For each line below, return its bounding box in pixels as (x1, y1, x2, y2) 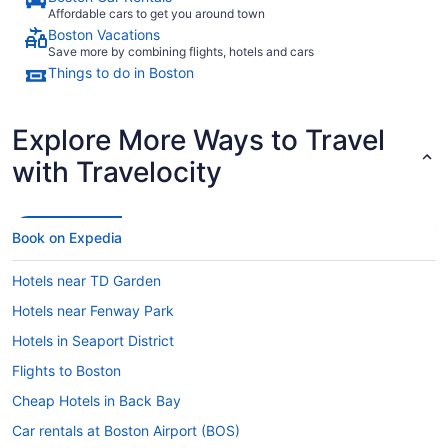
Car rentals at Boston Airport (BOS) (12, 421, 240, 439)
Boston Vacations (48, 25, 160, 43)
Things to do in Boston (48, 63, 194, 81)
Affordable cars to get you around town (48, 5, 265, 21)
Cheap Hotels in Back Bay (12, 391, 181, 409)
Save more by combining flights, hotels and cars (48, 43, 314, 59)
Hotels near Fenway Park (12, 301, 174, 319)
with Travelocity (12, 154, 222, 189)
